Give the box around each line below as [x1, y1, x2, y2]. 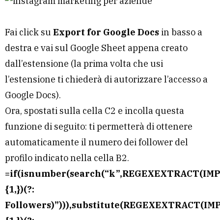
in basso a [159, 26, 202, 38]
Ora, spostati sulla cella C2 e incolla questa [5, 105, 184, 116]
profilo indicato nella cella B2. [5, 152, 129, 164]
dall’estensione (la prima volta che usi [5, 57, 163, 69]
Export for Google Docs [53, 26, 159, 38]
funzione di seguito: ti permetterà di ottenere [5, 120, 192, 132]
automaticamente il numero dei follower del [5, 136, 188, 148]
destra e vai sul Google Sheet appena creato [5, 42, 188, 54]
